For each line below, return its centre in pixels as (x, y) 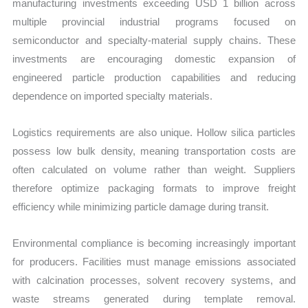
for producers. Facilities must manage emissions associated (154, 262)
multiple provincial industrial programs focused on (154, 21)
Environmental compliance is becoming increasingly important (154, 243)
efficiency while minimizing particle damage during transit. (141, 206)
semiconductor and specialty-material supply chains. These (154, 40)
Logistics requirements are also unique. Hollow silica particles (154, 132)
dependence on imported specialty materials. (113, 96)
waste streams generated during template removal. (154, 299)
